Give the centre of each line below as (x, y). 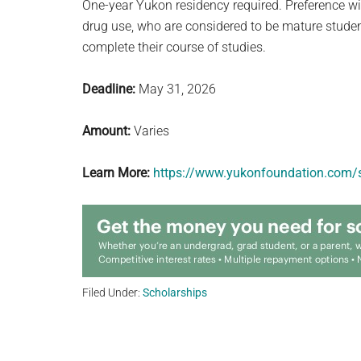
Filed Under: (112, 293)
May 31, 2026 (176, 89)
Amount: (106, 131)
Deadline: (109, 89)
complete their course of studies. (174, 47)
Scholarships (175, 293)
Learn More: (116, 173)
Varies (150, 131)
